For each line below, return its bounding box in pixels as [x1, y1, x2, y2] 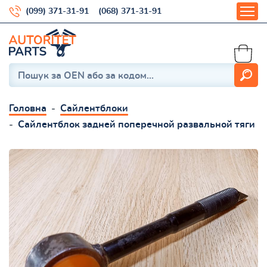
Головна [9, 103, 46, 113]
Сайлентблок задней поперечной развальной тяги [18, 119, 255, 129]
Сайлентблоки [60, 103, 128, 113]
